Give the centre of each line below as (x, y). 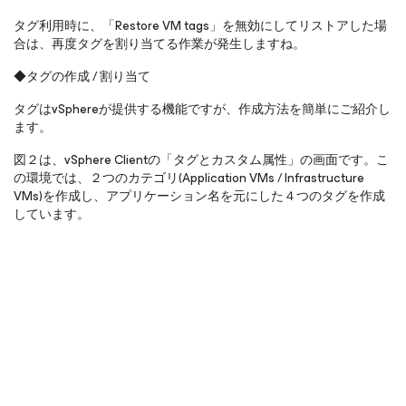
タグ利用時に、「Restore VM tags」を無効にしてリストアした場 (200, 26)
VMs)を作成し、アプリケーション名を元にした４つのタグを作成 (199, 196)
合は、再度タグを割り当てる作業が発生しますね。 (159, 44)
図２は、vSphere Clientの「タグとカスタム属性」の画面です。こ (201, 160)
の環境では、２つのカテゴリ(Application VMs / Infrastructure (189, 178)
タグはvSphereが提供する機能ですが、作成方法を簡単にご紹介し (202, 109)
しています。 (52, 214)
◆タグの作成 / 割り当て (82, 77)
